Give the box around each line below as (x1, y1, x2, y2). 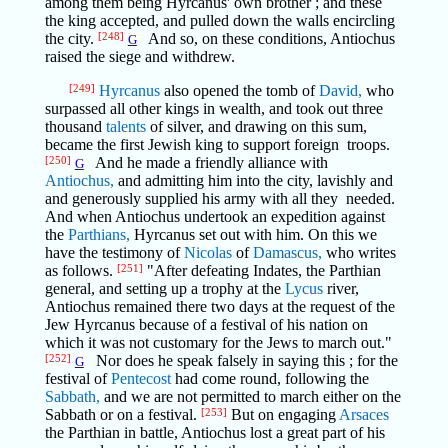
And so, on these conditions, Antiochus (136, 30, 395, 47)
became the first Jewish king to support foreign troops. (44, 136, 390, 153)
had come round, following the (170, 370, 369, 387)
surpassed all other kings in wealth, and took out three (44, 100, 383, 117)
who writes (321, 244, 396, 261)
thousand (44, 118, 106, 135)
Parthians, (67, 226, 130, 243)
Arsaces (338, 406, 389, 423)
